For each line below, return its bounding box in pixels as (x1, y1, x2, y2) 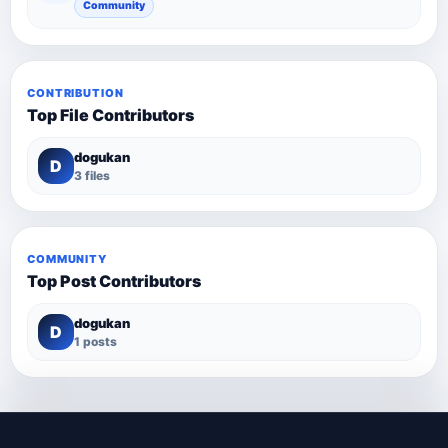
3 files (74, 167, 110, 183)
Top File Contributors (27, 104, 194, 125)
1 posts (74, 333, 117, 349)
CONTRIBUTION (27, 85, 124, 100)
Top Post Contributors (27, 270, 201, 291)
